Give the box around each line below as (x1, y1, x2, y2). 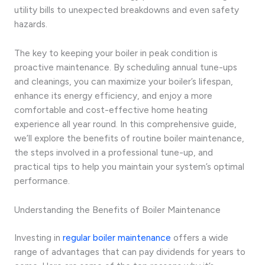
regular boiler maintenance (63, 231, 171, 243)
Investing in (14, 231, 63, 243)
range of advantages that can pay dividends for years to (14, 245, 245, 257)
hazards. (14, 18, 47, 30)
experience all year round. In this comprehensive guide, (14, 118, 237, 130)
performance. (14, 174, 70, 186)
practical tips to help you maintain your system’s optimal (14, 160, 244, 172)
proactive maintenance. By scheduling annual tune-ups (14, 61, 237, 73)
